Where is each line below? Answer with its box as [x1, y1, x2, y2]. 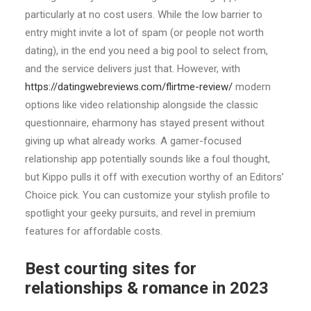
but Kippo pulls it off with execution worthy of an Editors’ [25, 171, 284, 183]
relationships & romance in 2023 [25, 278, 269, 298]
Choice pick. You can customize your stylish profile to [25, 189, 270, 201]
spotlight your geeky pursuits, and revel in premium [25, 207, 255, 219]
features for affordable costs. [25, 225, 162, 237]
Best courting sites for [25, 259, 196, 278]
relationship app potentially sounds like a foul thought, [25, 153, 270, 165]
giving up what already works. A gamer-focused [25, 135, 242, 147]
